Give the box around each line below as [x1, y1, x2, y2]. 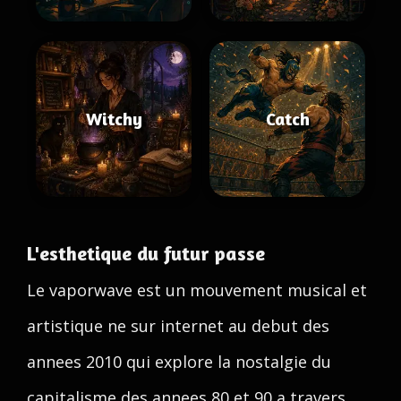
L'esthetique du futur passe [27, 242, 265, 265]
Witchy [85, 107, 142, 130]
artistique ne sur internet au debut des [27, 315, 329, 337]
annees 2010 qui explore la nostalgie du [27, 351, 331, 372]
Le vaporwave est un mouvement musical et [27, 279, 367, 301]
